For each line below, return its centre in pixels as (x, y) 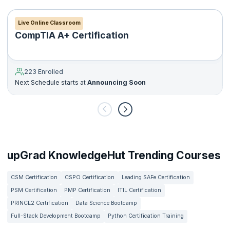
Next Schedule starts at (50, 82)
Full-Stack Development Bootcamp (56, 216)
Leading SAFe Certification (156, 177)
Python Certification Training (146, 216)
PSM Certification (34, 190)
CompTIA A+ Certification (72, 35)
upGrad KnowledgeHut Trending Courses (114, 155)
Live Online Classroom (49, 23)
